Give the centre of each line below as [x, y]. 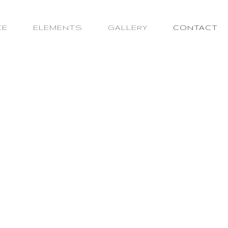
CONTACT [195, 27]
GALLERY [128, 27]
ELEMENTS [58, 27]
